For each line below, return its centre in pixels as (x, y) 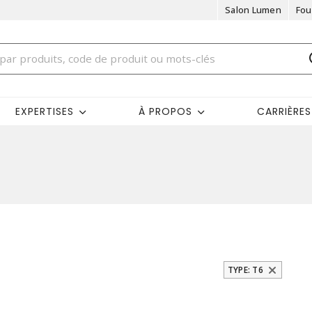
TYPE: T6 (245, 270)
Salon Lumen (253, 10)
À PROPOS (166, 111)
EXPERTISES (45, 111)
